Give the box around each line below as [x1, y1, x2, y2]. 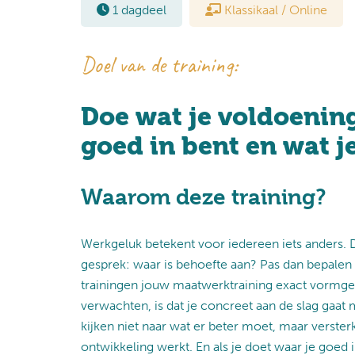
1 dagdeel [109, 2, 166, 17]
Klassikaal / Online [221, 2, 327, 17]
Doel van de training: [81, 51, 238, 78]
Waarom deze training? [81, 185, 326, 210]
